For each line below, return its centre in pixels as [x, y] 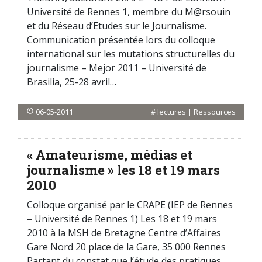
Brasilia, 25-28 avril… [72, 82]
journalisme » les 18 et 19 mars [123, 170]
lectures [172, 112]
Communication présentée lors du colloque [121, 40]
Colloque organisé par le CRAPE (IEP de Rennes [130, 205]
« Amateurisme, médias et [110, 155]
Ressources [215, 112]
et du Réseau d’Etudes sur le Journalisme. [117, 26]
